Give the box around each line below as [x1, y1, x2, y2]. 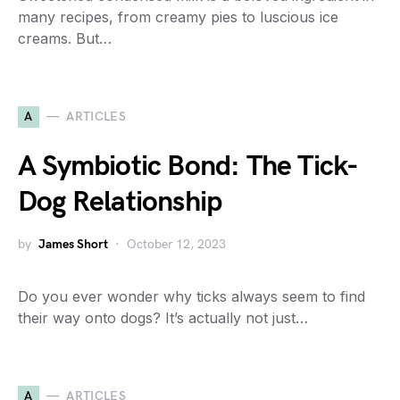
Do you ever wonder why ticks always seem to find [18, 287, 365, 305]
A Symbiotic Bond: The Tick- [18, 148, 359, 184]
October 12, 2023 [127, 236, 226, 252]
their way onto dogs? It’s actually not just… [18, 308, 308, 327]
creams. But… [18, 29, 112, 47]
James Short [38, 236, 108, 252]
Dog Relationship [18, 184, 222, 220]
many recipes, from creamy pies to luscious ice [18, 7, 338, 26]
